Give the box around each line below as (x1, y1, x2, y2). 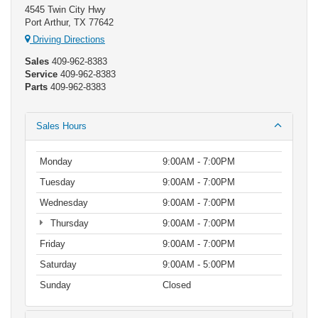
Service (25, 69, 57, 80)
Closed (163, 280, 191, 291)
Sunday (40, 280, 71, 291)
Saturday (40, 259, 77, 270)
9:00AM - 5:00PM (163, 259, 235, 270)
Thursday (47, 218, 89, 229)
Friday (40, 238, 65, 250)
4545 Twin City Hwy (25, 4, 106, 15)
